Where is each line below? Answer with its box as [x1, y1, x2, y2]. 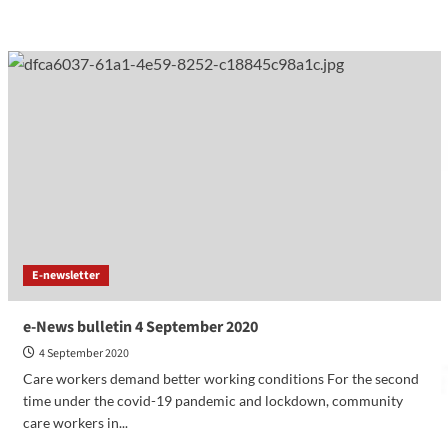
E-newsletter [31, 266, 100, 284]
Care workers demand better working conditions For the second [22, 369, 419, 387]
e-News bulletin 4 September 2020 [22, 315, 258, 338]
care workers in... [22, 413, 128, 431]
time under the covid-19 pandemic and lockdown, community [22, 391, 403, 409]
